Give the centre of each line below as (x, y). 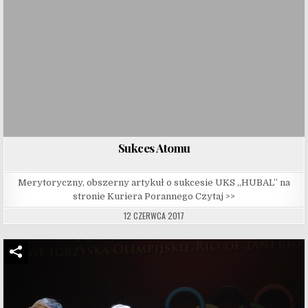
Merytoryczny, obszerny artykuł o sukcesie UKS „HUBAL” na (154, 182)
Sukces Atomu (154, 147)
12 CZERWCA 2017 (154, 215)
